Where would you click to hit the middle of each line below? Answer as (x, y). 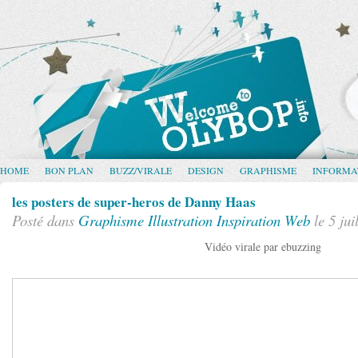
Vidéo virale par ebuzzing (263, 247)
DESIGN (206, 170)
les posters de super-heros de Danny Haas (134, 202)
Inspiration (249, 220)
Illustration (180, 220)
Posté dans (45, 220)
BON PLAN (69, 170)
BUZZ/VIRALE (141, 170)
